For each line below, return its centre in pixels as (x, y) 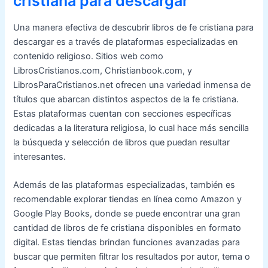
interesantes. (40, 157)
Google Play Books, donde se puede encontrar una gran (127, 214)
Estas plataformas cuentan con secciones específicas (123, 114)
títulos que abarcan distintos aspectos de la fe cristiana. (126, 100)
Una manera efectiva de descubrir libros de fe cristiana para (134, 28)
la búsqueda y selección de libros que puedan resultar (122, 143)
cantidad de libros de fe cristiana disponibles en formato (127, 228)
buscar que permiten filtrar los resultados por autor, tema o (132, 257)
